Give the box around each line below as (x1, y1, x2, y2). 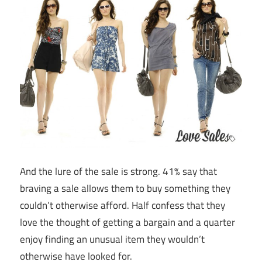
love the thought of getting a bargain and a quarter (20, 214, 235, 230)
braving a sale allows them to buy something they (20, 180, 230, 196)
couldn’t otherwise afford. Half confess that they (20, 197, 225, 213)
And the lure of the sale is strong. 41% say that (20, 163, 217, 179)
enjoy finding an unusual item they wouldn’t (20, 231, 205, 247)
